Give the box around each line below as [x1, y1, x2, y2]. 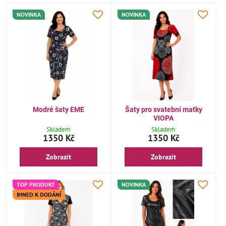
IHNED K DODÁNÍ [17, 190, 61, 198]
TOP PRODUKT [17, 180, 55, 188]
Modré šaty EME [33, 105, 84, 114]
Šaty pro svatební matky [125, 105, 202, 114]
